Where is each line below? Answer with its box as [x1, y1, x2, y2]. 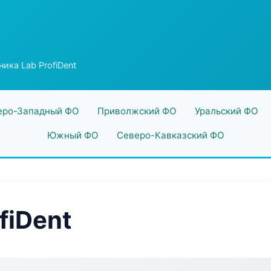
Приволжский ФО [97, 105, 177, 117]
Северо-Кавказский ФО [116, 129, 224, 141]
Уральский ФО [194, 105, 258, 117]
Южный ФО [47, 129, 99, 141]
